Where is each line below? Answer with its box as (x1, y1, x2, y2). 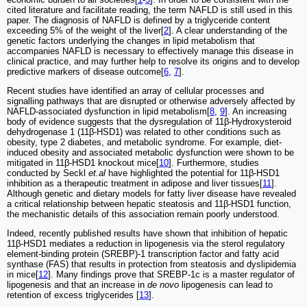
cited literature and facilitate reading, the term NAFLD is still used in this (7, 4, 293, 15)
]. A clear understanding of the (169, 25, 287, 36)
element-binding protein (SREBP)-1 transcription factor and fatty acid (7, 248, 279, 259)
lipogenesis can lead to (179, 279, 273, 290)
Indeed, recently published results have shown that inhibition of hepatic (7, 228, 288, 238)
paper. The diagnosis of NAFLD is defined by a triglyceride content (7, 14, 270, 25)
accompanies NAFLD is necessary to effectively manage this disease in (7, 45, 293, 56)
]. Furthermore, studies (169, 157, 259, 168)
